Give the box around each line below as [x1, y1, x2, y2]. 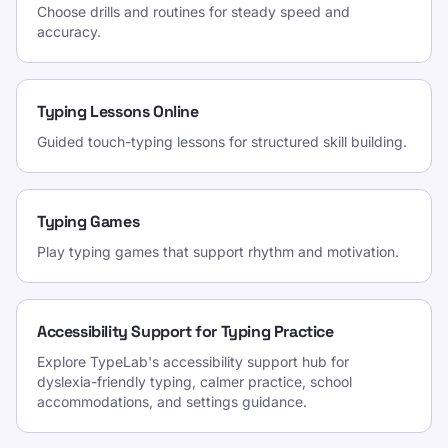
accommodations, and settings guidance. [37, 393, 307, 410]
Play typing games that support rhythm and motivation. [37, 243, 399, 260]
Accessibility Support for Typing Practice [37, 321, 334, 342]
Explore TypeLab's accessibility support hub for [37, 353, 349, 370]
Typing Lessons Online [37, 101, 199, 122]
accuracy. [37, 23, 101, 40]
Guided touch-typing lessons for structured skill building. [37, 133, 407, 150]
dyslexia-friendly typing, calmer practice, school [37, 373, 352, 390]
